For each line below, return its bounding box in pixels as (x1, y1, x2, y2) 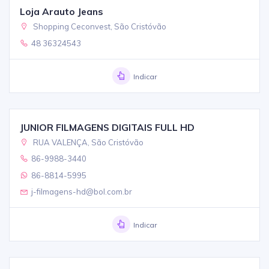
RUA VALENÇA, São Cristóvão (31, 137, 144, 147)
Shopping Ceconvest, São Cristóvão (31, 22, 167, 32)
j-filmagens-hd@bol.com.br (31, 186, 133, 196)
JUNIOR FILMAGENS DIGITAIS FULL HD (20, 121, 195, 133)
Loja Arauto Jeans (20, 5, 104, 18)
